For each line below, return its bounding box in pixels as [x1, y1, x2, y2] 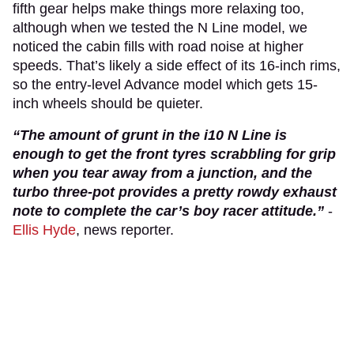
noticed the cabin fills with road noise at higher [13, 38, 303, 55]
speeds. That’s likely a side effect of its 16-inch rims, [13, 57, 341, 73]
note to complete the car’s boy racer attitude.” [13, 202, 328, 219]
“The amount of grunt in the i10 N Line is [13, 126, 287, 143]
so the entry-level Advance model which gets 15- [13, 76, 318, 92]
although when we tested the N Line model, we [13, 19, 307, 36]
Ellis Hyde [13, 221, 76, 238]
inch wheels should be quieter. [13, 95, 207, 111]
